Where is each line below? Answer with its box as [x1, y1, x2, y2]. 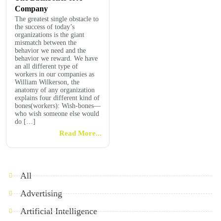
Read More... [59, 129, 102, 137]
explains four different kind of [15, 94, 100, 102]
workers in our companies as [15, 71, 94, 78]
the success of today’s [15, 23, 74, 31]
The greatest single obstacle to [15, 15, 99, 23]
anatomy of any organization [15, 86, 95, 94]
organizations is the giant [15, 31, 84, 38]
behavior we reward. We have [15, 55, 98, 62]
